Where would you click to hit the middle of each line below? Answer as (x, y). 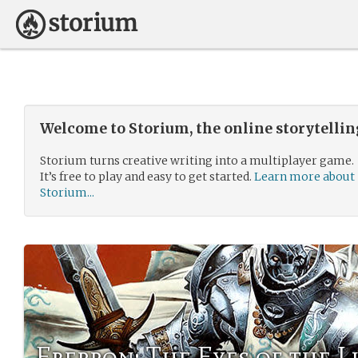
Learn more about (304, 177)
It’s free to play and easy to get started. (147, 177)
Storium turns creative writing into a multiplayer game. (197, 161)
